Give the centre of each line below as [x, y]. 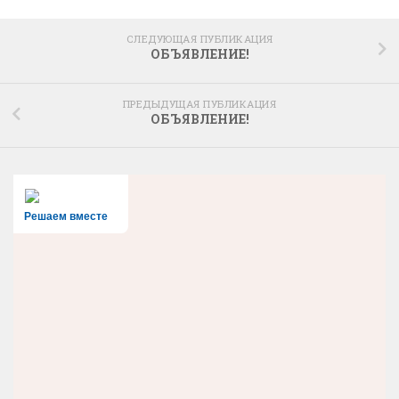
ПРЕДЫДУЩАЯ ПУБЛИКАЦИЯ [199, 103]
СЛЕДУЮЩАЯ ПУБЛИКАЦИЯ [199, 39]
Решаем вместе [66, 217]
